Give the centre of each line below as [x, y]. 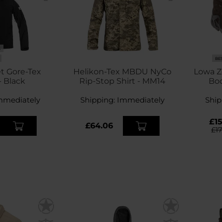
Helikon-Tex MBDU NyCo [122, 72]
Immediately [141, 100]
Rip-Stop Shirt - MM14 [123, 81]
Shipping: [99, 100]
